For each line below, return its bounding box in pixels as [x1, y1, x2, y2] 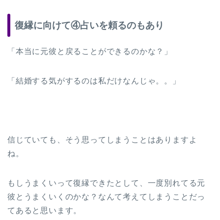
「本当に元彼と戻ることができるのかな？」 [7, 47, 172, 55]
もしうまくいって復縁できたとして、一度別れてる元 [7, 178, 206, 187]
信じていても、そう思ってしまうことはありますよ [7, 135, 197, 144]
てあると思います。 [7, 206, 82, 215]
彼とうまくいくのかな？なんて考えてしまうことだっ [7, 192, 206, 201]
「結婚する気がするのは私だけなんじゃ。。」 [7, 76, 181, 85]
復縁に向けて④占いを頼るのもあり [15, 20, 164, 30]
